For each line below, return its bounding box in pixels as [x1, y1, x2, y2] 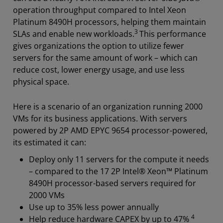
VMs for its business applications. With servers [13, 112, 187, 124]
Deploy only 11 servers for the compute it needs [29, 153, 209, 165]
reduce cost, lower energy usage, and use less [13, 64, 185, 75]
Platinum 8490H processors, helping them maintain [13, 16, 206, 27]
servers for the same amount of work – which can [13, 52, 198, 63]
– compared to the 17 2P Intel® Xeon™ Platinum [29, 165, 208, 177]
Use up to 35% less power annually [29, 201, 159, 213]
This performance [139, 28, 206, 39]
